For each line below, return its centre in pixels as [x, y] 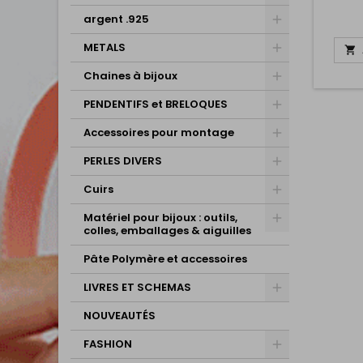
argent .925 [116, 19]
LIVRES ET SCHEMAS [137, 287]
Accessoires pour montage [159, 132]
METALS [105, 47]
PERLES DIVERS [123, 161]
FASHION [108, 344]
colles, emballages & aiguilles [167, 231]
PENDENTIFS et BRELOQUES [156, 104]
